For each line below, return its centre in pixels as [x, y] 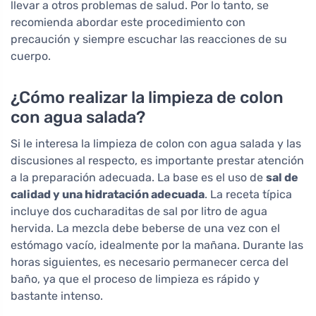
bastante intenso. [57, 296]
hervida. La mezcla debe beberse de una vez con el [145, 229]
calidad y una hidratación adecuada [108, 195]
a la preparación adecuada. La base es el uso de [138, 178]
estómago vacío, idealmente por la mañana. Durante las [157, 245]
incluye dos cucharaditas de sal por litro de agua [139, 212]
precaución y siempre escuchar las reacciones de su [149, 39]
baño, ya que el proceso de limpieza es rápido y [135, 279]
